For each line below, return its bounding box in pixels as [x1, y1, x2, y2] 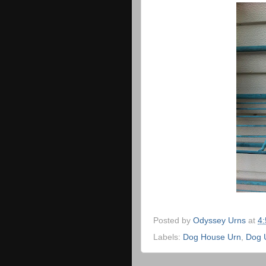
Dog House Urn [183, 232, 241, 242]
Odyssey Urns [193, 216, 246, 225]
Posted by [153, 216, 193, 225]
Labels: [153, 232, 183, 242]
